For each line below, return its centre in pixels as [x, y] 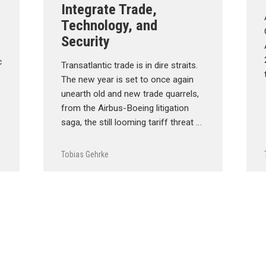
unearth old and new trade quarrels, [130, 94]
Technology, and [110, 25]
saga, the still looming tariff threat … [132, 122]
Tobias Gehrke [85, 154]
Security [86, 41]
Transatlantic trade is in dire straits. [130, 65]
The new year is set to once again [128, 80]
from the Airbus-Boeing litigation [125, 108]
